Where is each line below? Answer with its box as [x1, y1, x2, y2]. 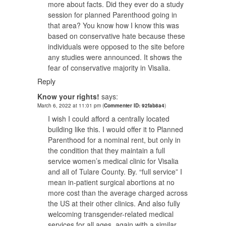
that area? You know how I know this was [48, 20, 179, 31]
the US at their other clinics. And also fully [48, 198, 180, 209]
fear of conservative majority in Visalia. [48, 63, 171, 73]
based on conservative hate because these [48, 31, 185, 41]
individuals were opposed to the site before [48, 41, 185, 52]
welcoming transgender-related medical [48, 209, 174, 219]
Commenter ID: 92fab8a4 [104, 102, 164, 109]
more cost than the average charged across [48, 188, 188, 198]
